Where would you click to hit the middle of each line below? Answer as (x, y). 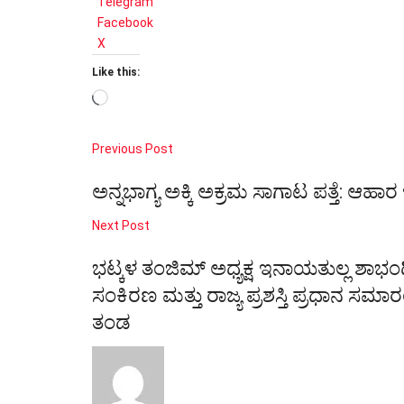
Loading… (134, 99)
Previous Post (133, 149)
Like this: (116, 73)
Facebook (125, 23)
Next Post (121, 226)
